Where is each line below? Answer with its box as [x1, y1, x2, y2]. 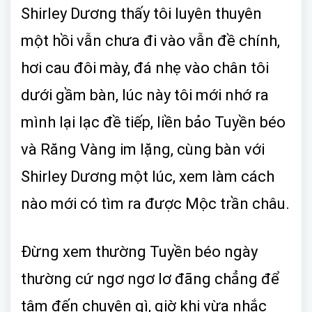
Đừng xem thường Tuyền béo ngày [21, 242, 258, 260]
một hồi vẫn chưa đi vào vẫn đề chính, [21, 31, 280, 49]
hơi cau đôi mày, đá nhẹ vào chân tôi [21, 58, 269, 77]
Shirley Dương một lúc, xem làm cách [21, 167, 274, 185]
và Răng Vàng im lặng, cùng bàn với [21, 140, 265, 158]
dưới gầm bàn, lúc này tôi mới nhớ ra [21, 86, 269, 104]
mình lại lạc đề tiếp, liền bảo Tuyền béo [21, 113, 286, 131]
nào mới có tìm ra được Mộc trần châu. [21, 194, 290, 212]
